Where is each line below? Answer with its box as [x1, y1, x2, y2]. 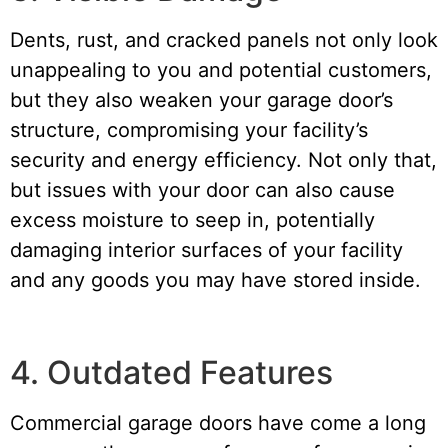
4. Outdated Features [10, 352, 333, 392]
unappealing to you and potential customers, [10, 57, 432, 82]
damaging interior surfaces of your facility [10, 237, 403, 262]
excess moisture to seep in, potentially [10, 207, 375, 232]
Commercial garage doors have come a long [10, 410, 426, 435]
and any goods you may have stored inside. [10, 267, 421, 292]
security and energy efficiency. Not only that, [10, 147, 437, 172]
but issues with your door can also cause [10, 177, 395, 202]
